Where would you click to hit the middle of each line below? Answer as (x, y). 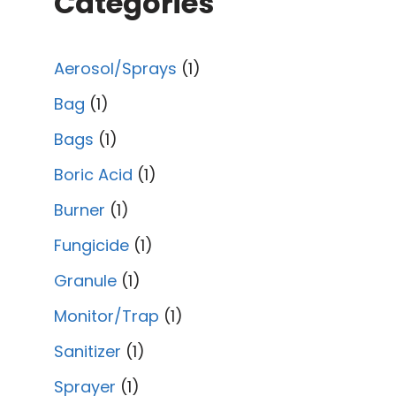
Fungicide (91, 245)
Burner (80, 209)
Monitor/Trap (107, 316)
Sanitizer (88, 351)
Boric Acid (93, 174)
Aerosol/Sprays (115, 68)
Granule (85, 280)
